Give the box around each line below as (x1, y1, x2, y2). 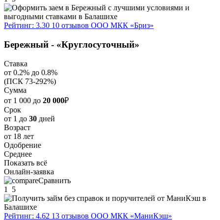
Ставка (4, 59, 27, 68)
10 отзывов (52, 21, 89, 30)
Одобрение (4, 140, 41, 149)
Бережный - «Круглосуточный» (4, 39, 139, 50)
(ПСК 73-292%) (4, 77, 56, 85)
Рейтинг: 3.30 (4, 21, 50, 30)
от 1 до (4, 114, 29, 123)
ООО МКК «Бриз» (91, 21, 154, 30)
